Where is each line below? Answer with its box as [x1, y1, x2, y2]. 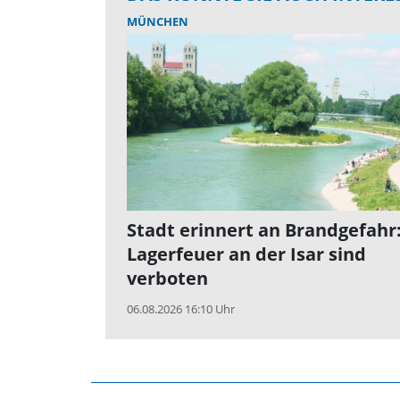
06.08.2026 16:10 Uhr [127, 301, 235, 318]
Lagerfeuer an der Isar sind [127, 242, 366, 267]
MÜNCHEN [127, 12, 188, 29]
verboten [127, 266, 208, 291]
